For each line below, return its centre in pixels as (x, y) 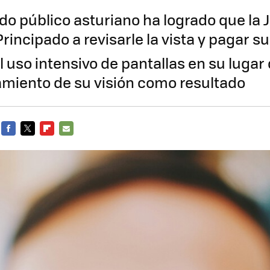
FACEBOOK (21, 143)
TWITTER (37, 143)
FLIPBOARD (61, 143)
